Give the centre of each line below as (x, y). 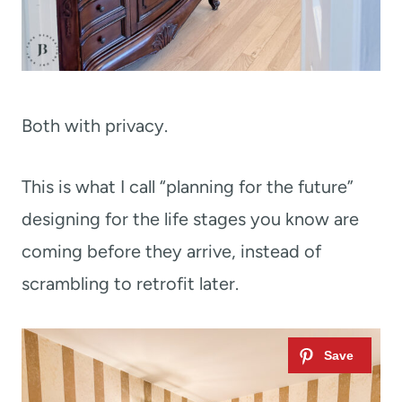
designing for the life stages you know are (190, 219)
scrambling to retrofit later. (130, 284)
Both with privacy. (95, 126)
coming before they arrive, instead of (171, 252)
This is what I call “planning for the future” (188, 187)
